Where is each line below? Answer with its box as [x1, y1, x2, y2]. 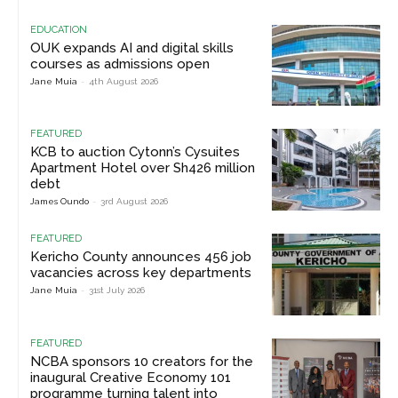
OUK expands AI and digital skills [30, 39, 234, 56]
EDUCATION [30, 23, 87, 36]
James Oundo [30, 196, 89, 207]
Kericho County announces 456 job [30, 249, 251, 265]
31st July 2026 [89, 285, 145, 295]
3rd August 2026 [100, 196, 168, 207]
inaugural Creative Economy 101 [30, 369, 231, 386]
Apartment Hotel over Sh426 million [30, 160, 255, 177]
